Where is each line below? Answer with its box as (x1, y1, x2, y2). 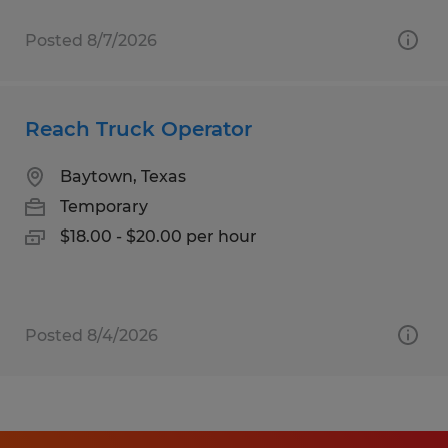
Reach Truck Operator (25, 116, 252, 141)
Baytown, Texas (60, 166, 186, 186)
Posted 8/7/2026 (25, 30, 157, 50)
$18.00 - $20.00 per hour (60, 226, 257, 246)
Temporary (60, 196, 148, 216)
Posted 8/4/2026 (25, 325, 158, 345)
